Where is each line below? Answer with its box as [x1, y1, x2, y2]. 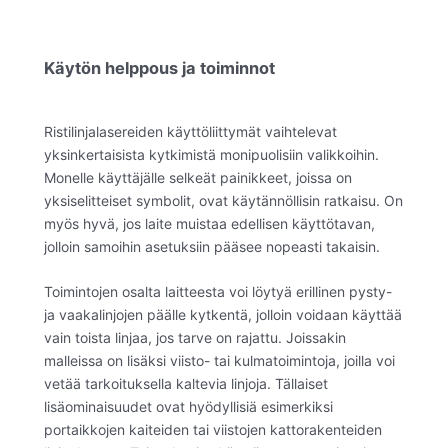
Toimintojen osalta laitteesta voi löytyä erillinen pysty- [44, 283, 392, 301]
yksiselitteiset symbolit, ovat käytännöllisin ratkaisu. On [44, 191, 403, 209]
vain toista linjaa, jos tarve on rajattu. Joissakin [44, 329, 346, 347]
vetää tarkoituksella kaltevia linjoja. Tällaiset [44, 375, 328, 393]
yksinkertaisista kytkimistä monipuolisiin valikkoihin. [44, 145, 379, 163]
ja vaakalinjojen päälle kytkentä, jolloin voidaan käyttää [44, 306, 402, 324]
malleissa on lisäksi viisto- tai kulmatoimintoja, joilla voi [44, 352, 395, 370]
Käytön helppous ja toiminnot [44, 58, 275, 79]
